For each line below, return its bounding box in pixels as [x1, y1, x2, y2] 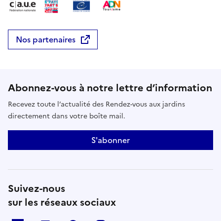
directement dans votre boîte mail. [8, 110, 125, 121]
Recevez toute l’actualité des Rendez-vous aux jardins [8, 99, 185, 110]
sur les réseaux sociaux [8, 194, 116, 210]
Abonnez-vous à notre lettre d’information [8, 80, 212, 95]
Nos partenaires [16, 33, 75, 45]
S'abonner [91, 134, 130, 146]
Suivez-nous [8, 181, 65, 196]
